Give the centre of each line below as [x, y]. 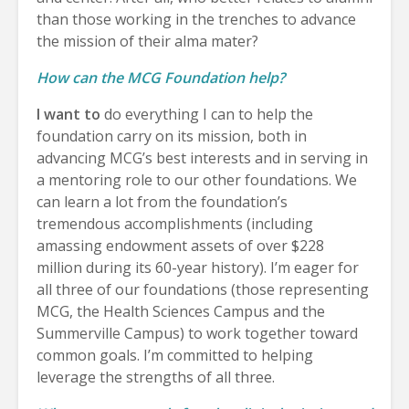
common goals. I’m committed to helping [175, 355]
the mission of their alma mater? [147, 41]
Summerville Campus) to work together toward [197, 333]
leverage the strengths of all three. [156, 377]
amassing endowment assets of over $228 [180, 245]
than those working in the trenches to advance [196, 19]
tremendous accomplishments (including [175, 223]
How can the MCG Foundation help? [161, 77]
